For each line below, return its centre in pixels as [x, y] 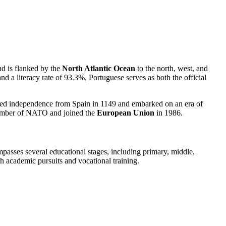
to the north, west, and [172, 68]
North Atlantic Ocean [99, 68]
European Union [126, 112]
